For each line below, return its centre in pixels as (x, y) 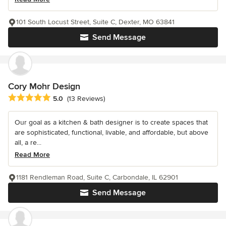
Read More (32, 154)
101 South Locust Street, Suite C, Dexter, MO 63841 (95, 22)
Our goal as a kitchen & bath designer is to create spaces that (111, 122)
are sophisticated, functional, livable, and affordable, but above (111, 132)
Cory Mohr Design (44, 86)
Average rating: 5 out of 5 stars (62, 98)
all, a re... (28, 142)
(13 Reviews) (86, 99)
